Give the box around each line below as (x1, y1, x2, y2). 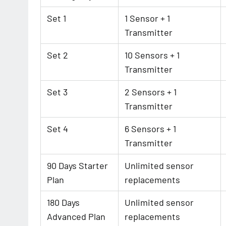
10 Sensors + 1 (125, 49, 180, 61)
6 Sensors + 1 (125, 123, 176, 134)
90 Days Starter (47, 160, 108, 171)
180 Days (47, 197, 80, 208)
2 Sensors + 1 (125, 86, 177, 97)
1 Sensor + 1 (125, 13, 170, 24)
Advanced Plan (47, 211, 105, 222)
